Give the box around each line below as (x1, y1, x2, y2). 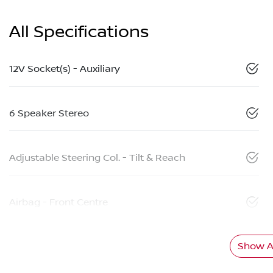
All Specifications (9, 22, 149, 43)
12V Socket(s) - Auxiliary (9, 63, 120, 75)
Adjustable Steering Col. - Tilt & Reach (9, 152, 185, 164)
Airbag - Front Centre (9, 197, 108, 208)
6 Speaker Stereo (9, 108, 89, 119)
